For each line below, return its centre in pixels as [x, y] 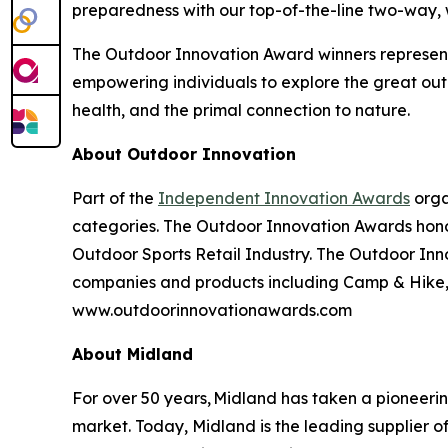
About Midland [134, 354]
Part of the [115, 198]
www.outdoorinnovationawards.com [212, 310]
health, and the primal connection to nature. [241, 110]
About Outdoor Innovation [184, 154]
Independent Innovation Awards [284, 198]
